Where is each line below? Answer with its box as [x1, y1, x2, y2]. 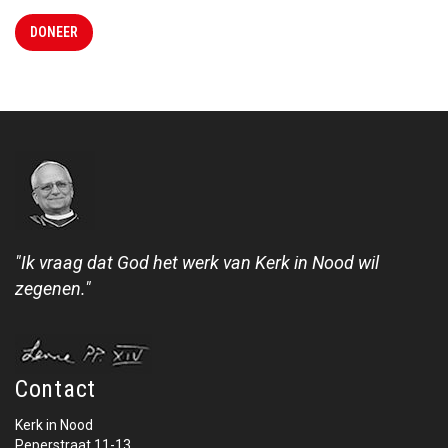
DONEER [30, 23, 78, 40]
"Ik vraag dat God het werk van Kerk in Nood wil [15, 251, 379, 273]
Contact [15, 374, 97, 403]
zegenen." [15, 277, 91, 299]
